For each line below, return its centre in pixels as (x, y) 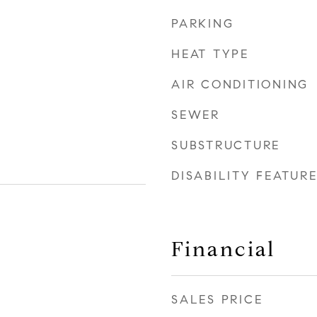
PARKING (203, 24)
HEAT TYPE (210, 54)
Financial (223, 249)
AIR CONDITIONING (240, 85)
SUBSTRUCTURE (226, 145)
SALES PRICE (217, 300)
